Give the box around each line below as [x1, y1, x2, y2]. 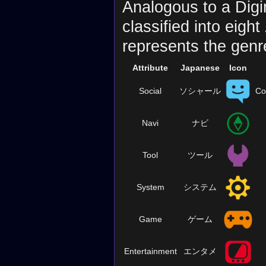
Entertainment [123, 246, 177, 256]
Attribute [132, 63, 169, 73]
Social [139, 86, 162, 96]
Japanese [180, 63, 220, 73]
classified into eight [122, 17, 265, 36]
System [136, 182, 164, 192]
